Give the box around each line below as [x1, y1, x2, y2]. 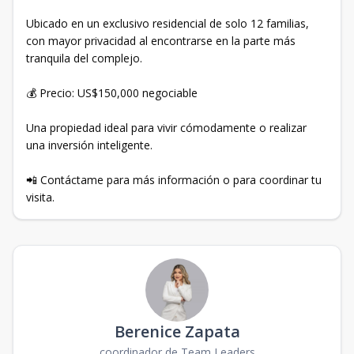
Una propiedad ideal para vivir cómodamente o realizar [26, 119, 307, 135]
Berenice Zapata [114, 320, 240, 342]
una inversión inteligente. [26, 137, 153, 153]
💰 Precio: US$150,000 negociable [26, 85, 198, 100]
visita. [26, 189, 55, 205]
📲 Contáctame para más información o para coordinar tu [26, 171, 322, 187]
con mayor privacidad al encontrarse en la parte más [26, 32, 296, 48]
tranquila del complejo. [26, 50, 142, 66]
